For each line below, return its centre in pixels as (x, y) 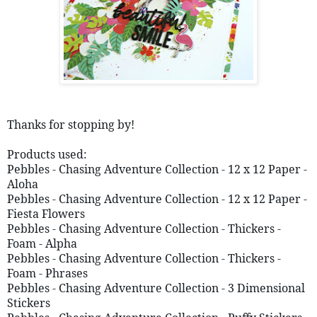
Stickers (29, 302)
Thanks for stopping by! (71, 124)
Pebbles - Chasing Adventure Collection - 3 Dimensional (156, 288)
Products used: (47, 154)
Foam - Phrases (47, 273)
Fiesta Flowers (46, 213)
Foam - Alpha (42, 243)
